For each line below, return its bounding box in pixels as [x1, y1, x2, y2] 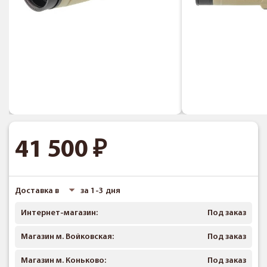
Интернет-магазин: [21, 209, 98, 218]
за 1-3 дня [80, 187, 120, 195]
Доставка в [15, 187, 61, 195]
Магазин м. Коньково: [21, 256, 106, 265]
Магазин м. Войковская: [21, 232, 114, 241]
